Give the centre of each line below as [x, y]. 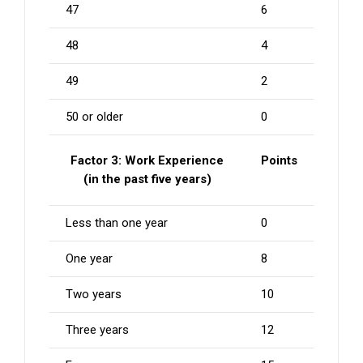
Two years [94, 294]
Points [279, 160]
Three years [97, 329]
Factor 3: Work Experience [147, 160]
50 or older [94, 116]
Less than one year [117, 222]
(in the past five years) [147, 179]
